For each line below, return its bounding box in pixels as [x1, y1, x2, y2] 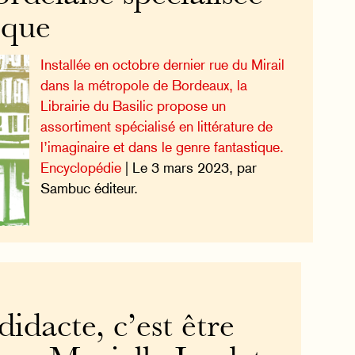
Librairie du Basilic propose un [40, 97, 226, 115]
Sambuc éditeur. [40, 180, 138, 197]
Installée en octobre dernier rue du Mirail [40, 56, 284, 74]
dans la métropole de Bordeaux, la [40, 77, 247, 94]
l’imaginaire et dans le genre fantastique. [40, 139, 284, 156]
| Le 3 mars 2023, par [120, 159, 257, 177]
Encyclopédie [40, 159, 121, 177]
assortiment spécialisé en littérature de [40, 118, 273, 136]
